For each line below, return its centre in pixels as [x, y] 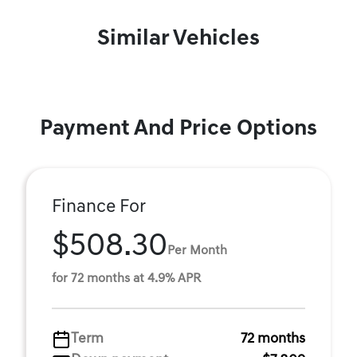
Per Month [197, 251]
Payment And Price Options [178, 129]
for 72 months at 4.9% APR [126, 279]
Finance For [99, 208]
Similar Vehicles [178, 39]
